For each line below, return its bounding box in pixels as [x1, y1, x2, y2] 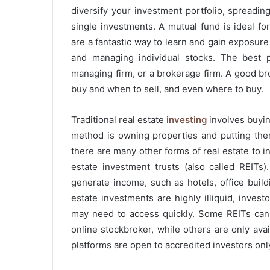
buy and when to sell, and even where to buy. [71, 83, 266, 95]
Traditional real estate [71, 114, 167, 126]
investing [166, 114, 207, 126]
